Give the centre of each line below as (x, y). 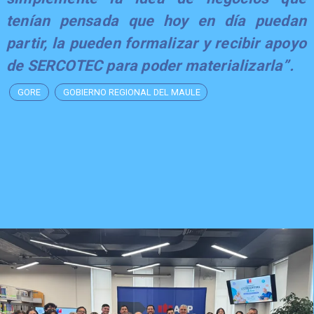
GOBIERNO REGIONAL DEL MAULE (131, 92)
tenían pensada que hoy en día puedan (156, 20)
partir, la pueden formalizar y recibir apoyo (156, 43)
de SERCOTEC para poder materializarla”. (150, 65)
